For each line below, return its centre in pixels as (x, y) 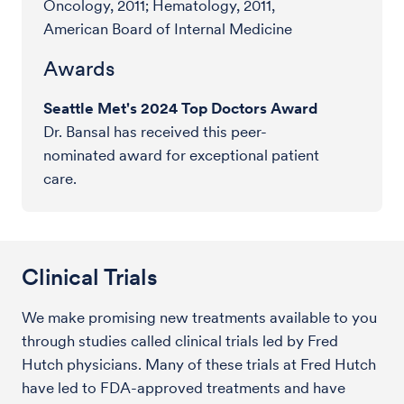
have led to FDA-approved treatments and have (184, 387)
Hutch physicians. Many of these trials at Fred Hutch (199, 364)
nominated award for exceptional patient (181, 155)
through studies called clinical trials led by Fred (180, 340)
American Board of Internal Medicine (168, 28)
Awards (79, 68)
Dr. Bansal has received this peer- (155, 131)
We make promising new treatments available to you (199, 317)
